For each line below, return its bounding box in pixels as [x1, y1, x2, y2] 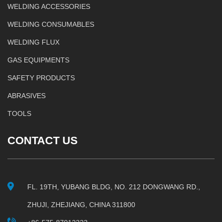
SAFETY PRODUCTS [7, 74, 75, 82]
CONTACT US [7, 134, 78, 147]
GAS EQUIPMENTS [7, 56, 69, 64]
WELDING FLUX [7, 38, 59, 46]
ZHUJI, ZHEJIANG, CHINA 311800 [27, 201, 135, 209]
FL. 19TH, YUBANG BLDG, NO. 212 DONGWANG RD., [27, 183, 200, 191]
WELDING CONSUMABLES [7, 20, 94, 28]
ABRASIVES [7, 92, 46, 100]
